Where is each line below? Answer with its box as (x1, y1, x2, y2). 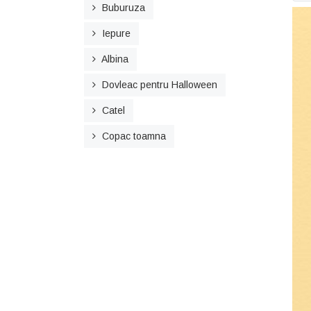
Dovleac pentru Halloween (102, 79, 217, 90)
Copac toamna (102, 131, 166, 142)
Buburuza (102, 2, 145, 13)
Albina (101, 53, 128, 65)
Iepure (102, 28, 131, 39)
